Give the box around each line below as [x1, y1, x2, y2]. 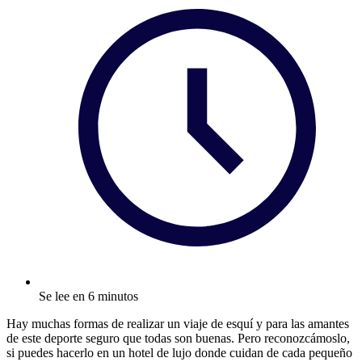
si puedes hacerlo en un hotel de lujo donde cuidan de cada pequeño [6, 345, 352, 360]
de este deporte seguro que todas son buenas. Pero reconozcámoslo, [6, 330, 350, 345]
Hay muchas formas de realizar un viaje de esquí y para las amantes [6, 316, 349, 330]
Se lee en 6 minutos [39, 288, 138, 303]
